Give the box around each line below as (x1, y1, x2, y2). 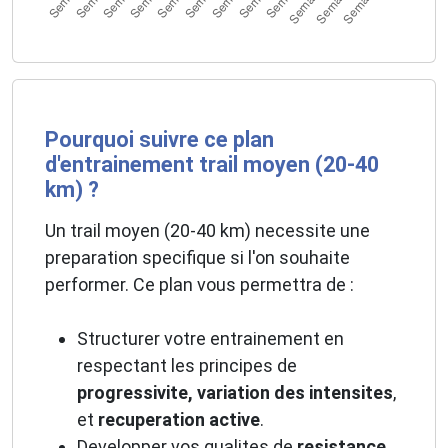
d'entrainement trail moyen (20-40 (45, 152, 379, 178)
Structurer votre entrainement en (77, 328, 344, 350)
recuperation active (98, 409, 260, 431)
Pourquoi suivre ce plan (45, 127, 274, 153)
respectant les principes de (77, 355, 297, 377)
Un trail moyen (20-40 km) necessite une (45, 220, 370, 242)
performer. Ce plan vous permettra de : (45, 274, 354, 296)
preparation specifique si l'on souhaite (45, 247, 350, 269)
